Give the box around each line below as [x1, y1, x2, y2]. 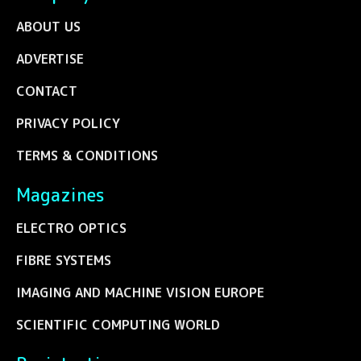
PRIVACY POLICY [16, 114, 120, 132]
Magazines [16, 182, 105, 207]
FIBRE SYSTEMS [16, 251, 111, 269]
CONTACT [16, 81, 77, 100]
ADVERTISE [16, 49, 84, 68]
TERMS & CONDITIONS [16, 146, 158, 164]
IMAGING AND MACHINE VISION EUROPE [16, 283, 264, 301]
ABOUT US [16, 17, 81, 35]
